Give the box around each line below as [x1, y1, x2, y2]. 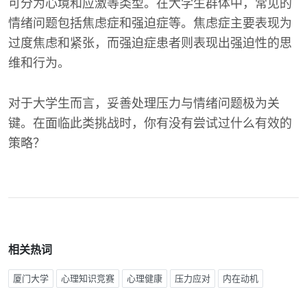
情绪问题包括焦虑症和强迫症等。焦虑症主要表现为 [8, 16, 292, 30]
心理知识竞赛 [61, 273, 114, 284]
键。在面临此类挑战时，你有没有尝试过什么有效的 [8, 116, 292, 130]
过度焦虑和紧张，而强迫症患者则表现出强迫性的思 [8, 36, 292, 50]
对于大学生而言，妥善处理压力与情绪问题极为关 [8, 97, 280, 110]
